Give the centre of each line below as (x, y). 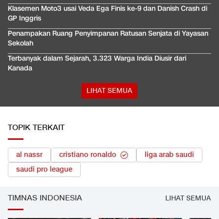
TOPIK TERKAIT (36, 128)
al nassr (29, 154)
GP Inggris (24, 18)
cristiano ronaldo (88, 154)
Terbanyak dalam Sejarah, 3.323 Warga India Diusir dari (97, 58)
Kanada (20, 68)
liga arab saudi (169, 154)
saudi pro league (44, 169)
